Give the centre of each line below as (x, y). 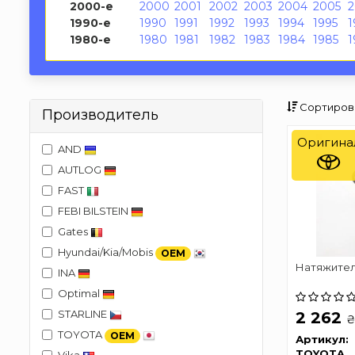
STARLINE (84, 314)
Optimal (80, 293)
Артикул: (322, 339)
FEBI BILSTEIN (94, 211)
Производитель (100, 115)
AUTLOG (81, 170)
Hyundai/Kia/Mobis (107, 252)
